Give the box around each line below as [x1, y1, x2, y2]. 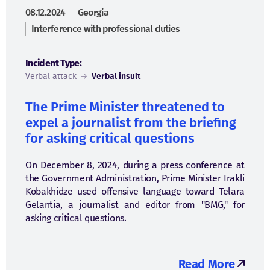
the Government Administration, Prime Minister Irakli [25, 172, 245, 184]
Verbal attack [25, 71, 77, 81]
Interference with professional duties [31, 23, 180, 34]
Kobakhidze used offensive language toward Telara [25, 186, 245, 197]
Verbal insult [92, 71, 140, 81]
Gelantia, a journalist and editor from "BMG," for [25, 199, 245, 210]
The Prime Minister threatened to [25, 99, 225, 115]
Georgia [77, 7, 109, 18]
